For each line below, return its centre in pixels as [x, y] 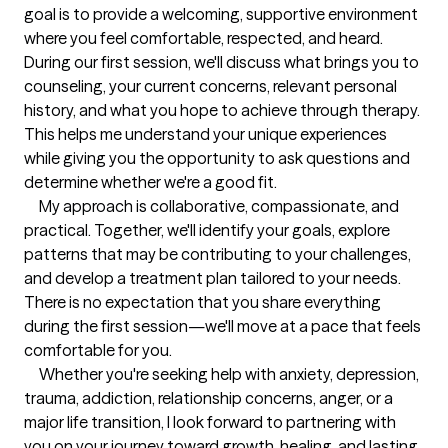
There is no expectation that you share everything [202, 302]
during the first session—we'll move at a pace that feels [222, 326]
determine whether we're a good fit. [150, 182]
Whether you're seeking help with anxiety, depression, [31, 374]
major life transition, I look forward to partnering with [210, 422]
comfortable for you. [98, 350]
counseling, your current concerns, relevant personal [210, 86]
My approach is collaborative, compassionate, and [31, 206]
